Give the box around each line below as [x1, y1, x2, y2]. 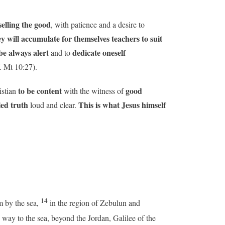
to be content [18, 84, 62, 96]
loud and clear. [28, 99, 78, 110]
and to [49, 47, 72, 58]
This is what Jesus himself [78, 98, 166, 110]
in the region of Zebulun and [50, 197, 140, 208]
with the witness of [62, 85, 126, 96]
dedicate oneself [72, 46, 126, 58]
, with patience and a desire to [51, 19, 145, 30]
